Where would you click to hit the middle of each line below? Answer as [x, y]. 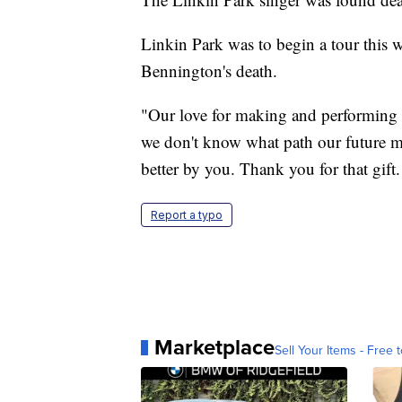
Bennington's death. [209, 71]
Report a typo [187, 215]
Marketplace [214, 347]
